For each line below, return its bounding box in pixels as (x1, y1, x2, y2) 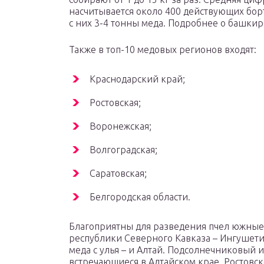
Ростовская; (90, 97, 141, 108)
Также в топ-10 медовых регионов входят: (69, 44, 256, 55)
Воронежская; (90, 121, 151, 132)
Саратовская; (90, 168, 147, 179)
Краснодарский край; (90, 74, 185, 85)
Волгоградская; (90, 144, 157, 156)
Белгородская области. (90, 192, 190, 203)
